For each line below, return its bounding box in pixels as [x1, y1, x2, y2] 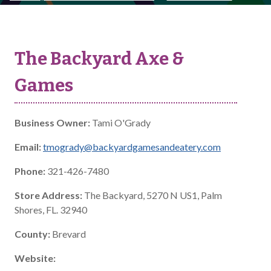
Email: [15, 141, 41, 152]
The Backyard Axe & [15, 48, 184, 70]
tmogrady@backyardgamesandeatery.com [43, 141, 221, 152]
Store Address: [15, 189, 82, 201]
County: [15, 228, 50, 240]
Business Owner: [15, 117, 90, 128]
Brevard [50, 228, 86, 240]
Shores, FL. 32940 [15, 204, 87, 215]
